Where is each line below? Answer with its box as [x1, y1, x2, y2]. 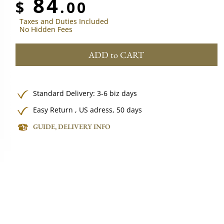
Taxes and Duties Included [19, 16, 109, 26]
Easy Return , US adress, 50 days [33, 105, 142, 114]
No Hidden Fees [19, 24, 73, 34]
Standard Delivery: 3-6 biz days [33, 88, 137, 98]
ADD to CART [88, 49, 144, 60]
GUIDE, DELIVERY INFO [33, 122, 111, 131]
